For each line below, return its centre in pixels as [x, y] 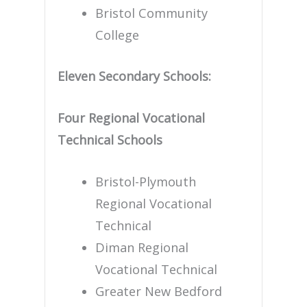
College [117, 35]
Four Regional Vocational [132, 118]
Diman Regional [142, 247]
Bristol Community [151, 13]
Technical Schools [110, 139]
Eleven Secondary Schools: [135, 76]
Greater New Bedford [158, 291]
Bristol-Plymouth [145, 181]
